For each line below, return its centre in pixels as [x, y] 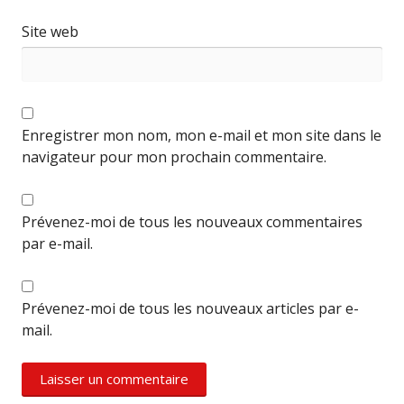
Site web [50, 32]
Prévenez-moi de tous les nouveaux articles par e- [190, 309]
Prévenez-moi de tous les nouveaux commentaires [192, 222]
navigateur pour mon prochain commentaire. [174, 157]
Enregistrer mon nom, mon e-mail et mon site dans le [202, 136]
